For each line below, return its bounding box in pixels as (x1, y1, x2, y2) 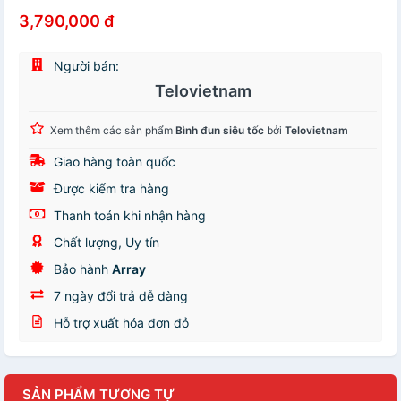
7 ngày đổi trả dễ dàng (50, 288, 188, 303)
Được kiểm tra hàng (50, 181, 169, 196)
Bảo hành (50, 261, 112, 277)
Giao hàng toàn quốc (50, 154, 175, 169)
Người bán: (50, 58, 119, 73)
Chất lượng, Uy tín (50, 235, 159, 250)
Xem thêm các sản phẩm (50, 124, 175, 137)
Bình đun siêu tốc (175, 124, 264, 137)
